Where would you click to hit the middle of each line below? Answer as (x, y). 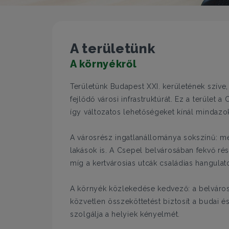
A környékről (104, 64)
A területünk (113, 49)
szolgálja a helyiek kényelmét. (125, 214)
